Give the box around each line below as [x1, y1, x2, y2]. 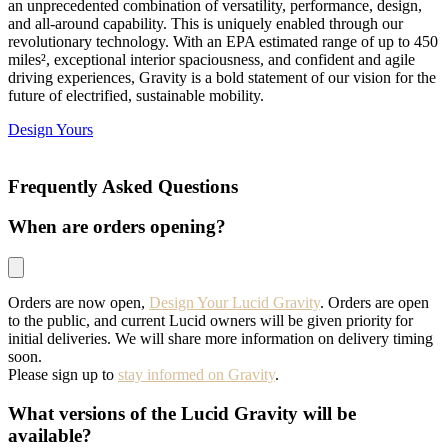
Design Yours [8, 121, 93, 138]
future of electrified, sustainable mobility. [8, 87, 264, 104]
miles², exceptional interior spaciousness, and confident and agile [8, 51, 415, 68]
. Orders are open [320, 294, 429, 312]
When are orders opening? [8, 216, 226, 238]
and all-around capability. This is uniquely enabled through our [8, 15, 403, 32]
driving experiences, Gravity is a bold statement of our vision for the [8, 69, 436, 86]
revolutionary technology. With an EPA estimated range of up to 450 [8, 33, 438, 50]
